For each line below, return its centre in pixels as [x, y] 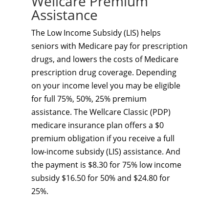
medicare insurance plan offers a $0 [98, 125]
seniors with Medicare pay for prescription [109, 46]
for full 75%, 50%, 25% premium [89, 99]
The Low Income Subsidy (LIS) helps [96, 33]
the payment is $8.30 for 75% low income [106, 165]
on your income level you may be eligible [106, 86]
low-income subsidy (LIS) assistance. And [106, 152]
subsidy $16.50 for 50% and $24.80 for [101, 178]
